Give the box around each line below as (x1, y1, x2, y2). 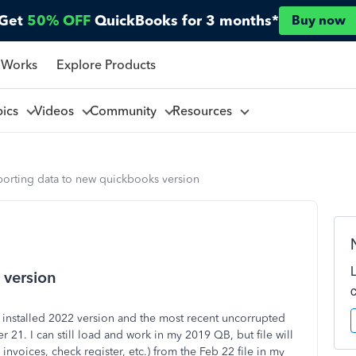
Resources (172, 103, 238, 118)
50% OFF (27, 12, 91, 29)
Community (89, 103, 163, 118)
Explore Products (56, 56, 156, 72)
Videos (33, 103, 80, 118)
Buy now (292, 13, 346, 28)
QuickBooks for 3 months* (95, 12, 279, 29)
